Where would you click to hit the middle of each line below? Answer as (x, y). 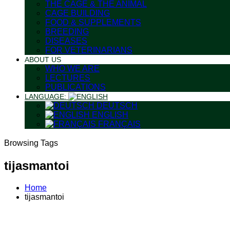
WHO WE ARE (72, 69)
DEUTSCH (116, 106)
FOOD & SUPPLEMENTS (93, 22)
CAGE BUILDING (78, 13)
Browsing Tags (31, 143)
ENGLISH (109, 115)
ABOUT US (43, 60)
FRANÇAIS (118, 124)
